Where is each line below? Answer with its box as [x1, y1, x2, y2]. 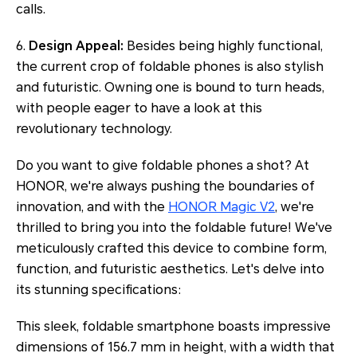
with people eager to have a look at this [16, 100, 262, 116]
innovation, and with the [16, 198, 168, 214]
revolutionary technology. [16, 120, 172, 136]
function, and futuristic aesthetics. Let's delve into [16, 261, 324, 277]
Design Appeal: [29, 37, 124, 53]
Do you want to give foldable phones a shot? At [16, 157, 309, 173]
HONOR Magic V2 [168, 198, 275, 214]
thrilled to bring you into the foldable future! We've [16, 219, 332, 235]
